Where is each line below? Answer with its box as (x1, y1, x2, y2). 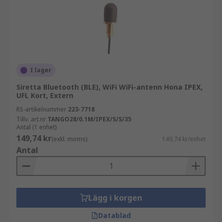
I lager (30, 66, 52, 74)
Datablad (98, 211, 131, 220)
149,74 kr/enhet (162, 135, 206, 143)
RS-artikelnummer (16, 105, 66, 113)
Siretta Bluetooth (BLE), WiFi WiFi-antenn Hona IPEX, (16, 82, 203, 92)
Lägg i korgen (88, 192, 142, 203)
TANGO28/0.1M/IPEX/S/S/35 (48, 115, 131, 123)
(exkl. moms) (52, 135, 87, 143)
